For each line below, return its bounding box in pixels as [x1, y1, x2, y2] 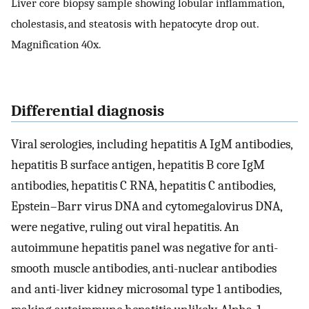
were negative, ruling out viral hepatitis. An [11, 219, 239, 235]
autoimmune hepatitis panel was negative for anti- [11, 240, 278, 256]
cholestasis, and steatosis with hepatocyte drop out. [11, 17, 259, 31]
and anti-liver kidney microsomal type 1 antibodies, [11, 281, 281, 297]
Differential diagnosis [11, 101, 164, 120]
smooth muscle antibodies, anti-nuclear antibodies [11, 261, 277, 277]
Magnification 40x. [11, 37, 101, 52]
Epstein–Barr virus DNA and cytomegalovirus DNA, [11, 199, 282, 215]
